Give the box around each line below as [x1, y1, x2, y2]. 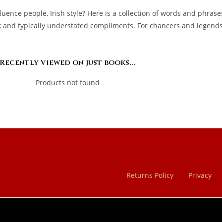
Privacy [188, 170, 212, 180]
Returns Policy [126, 170, 173, 180]
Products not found [35, 77, 100, 87]
